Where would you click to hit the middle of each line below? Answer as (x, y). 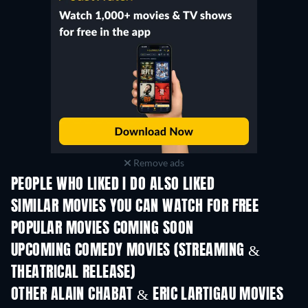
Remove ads (157, 163)
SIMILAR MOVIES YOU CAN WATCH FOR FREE (135, 207)
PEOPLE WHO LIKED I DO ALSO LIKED (113, 185)
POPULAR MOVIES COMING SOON (102, 229)
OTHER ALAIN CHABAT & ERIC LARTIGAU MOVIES (147, 295)
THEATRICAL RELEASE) (73, 273)
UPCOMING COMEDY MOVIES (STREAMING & (136, 251)
